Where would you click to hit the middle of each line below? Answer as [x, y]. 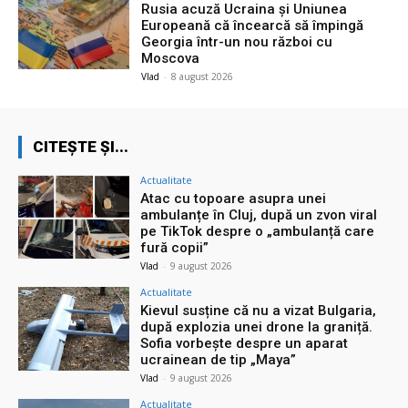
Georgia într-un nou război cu [237, 42]
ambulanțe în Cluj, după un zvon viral [259, 215]
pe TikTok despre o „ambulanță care [258, 232]
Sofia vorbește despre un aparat [245, 344]
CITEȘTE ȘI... [81, 147]
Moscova [171, 59]
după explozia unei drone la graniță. [257, 327]
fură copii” [175, 248]
